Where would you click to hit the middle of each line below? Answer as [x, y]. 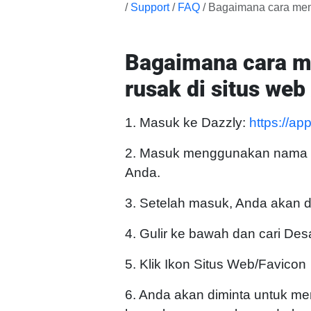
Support [150, 7]
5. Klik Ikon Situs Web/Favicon [216, 264]
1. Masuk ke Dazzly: [187, 123]
